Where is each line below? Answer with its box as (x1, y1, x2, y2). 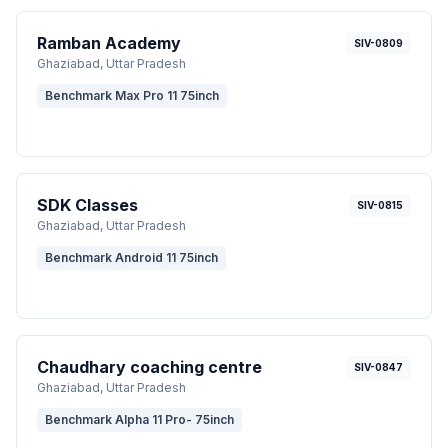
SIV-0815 (357, 198, 403, 211)
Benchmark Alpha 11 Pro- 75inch (45, 411, 234, 427)
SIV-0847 (354, 360, 403, 373)
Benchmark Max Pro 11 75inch (45, 87, 219, 103)
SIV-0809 (354, 36, 403, 49)
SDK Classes (37, 194, 138, 215)
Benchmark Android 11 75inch (45, 249, 218, 265)
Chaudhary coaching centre (37, 356, 262, 377)
